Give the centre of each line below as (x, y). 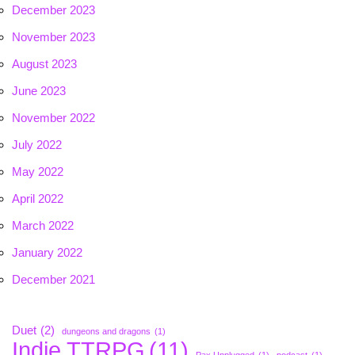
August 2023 (44, 64)
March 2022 (43, 226)
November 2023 (53, 37)
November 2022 (53, 118)
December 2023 (53, 10)
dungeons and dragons (106, 332)
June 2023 (39, 91)
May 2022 (38, 172)
